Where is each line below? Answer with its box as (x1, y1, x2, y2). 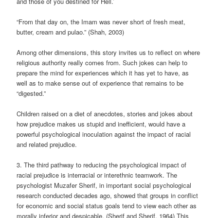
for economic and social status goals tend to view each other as (17, 201, 197, 211)
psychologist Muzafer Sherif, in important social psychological (17, 181, 192, 190)
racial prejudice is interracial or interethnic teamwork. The (17, 170, 178, 180)
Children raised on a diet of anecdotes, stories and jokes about (17, 109, 193, 118)
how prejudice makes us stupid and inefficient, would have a (17, 119, 186, 128)
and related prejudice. (17, 139, 77, 149)
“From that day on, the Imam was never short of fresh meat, (17, 17, 186, 26)
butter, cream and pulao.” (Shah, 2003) (17, 27, 125, 36)
